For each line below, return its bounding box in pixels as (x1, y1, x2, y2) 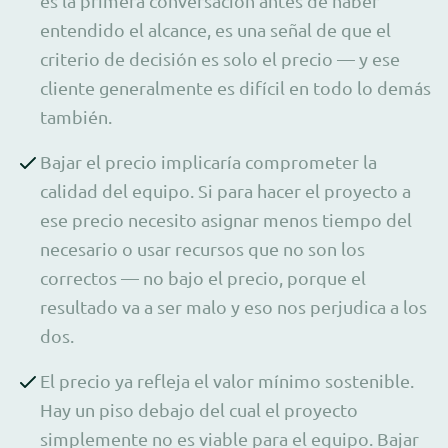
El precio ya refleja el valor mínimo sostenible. (40, 369, 414, 391)
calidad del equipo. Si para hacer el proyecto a (40, 179, 411, 201)
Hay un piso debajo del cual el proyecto (40, 398, 358, 420)
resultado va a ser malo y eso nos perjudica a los (40, 295, 427, 317)
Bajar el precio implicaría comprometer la (40, 150, 377, 172)
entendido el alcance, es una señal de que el (40, 18, 391, 40)
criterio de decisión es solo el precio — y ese (40, 47, 400, 69)
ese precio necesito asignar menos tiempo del (40, 208, 412, 230)
